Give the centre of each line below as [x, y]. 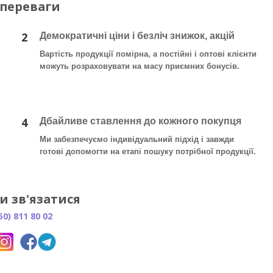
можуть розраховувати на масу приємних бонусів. [140, 66]
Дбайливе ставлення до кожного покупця [140, 121]
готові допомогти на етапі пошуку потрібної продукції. [148, 152]
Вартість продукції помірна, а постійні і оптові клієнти [148, 54]
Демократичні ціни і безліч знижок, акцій [137, 36]
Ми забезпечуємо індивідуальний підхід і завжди [137, 140]
